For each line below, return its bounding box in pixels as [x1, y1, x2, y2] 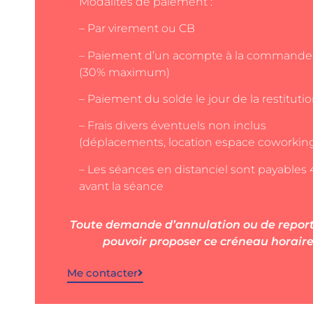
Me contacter [67, 266, 138, 280]
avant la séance [79, 179, 163, 193]
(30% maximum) [79, 65, 170, 79]
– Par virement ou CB [79, 22, 195, 36]
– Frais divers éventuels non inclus [79, 119, 266, 133]
